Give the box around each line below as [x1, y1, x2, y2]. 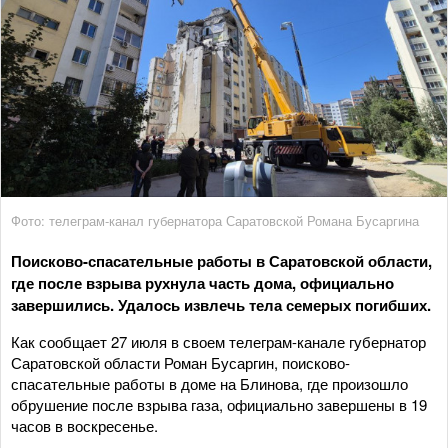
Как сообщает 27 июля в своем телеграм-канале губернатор [11, 330, 426, 352]
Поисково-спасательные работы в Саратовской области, [11, 249, 432, 272]
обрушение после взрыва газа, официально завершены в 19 [11, 393, 427, 415]
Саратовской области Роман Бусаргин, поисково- [11, 351, 350, 373]
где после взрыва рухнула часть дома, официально [11, 271, 394, 294]
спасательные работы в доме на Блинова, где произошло [11, 372, 408, 394]
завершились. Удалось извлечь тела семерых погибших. [11, 293, 431, 316]
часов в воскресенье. [11, 414, 158, 436]
